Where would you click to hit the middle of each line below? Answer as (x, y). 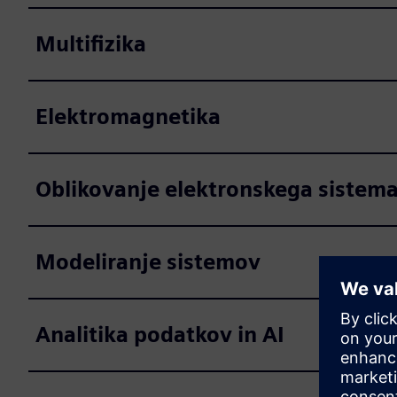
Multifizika (91, 44)
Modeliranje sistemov (148, 262)
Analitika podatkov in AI (160, 335)
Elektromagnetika (128, 117)
